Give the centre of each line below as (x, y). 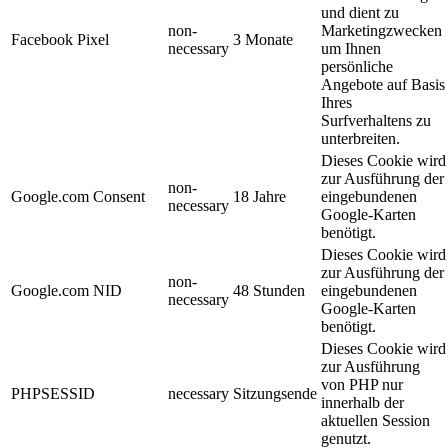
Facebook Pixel (60, 40)
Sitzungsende (275, 394)
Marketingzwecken (381, 31)
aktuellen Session (375, 421)
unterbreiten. (360, 139)
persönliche (357, 67)
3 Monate (263, 40)
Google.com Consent (78, 197)
